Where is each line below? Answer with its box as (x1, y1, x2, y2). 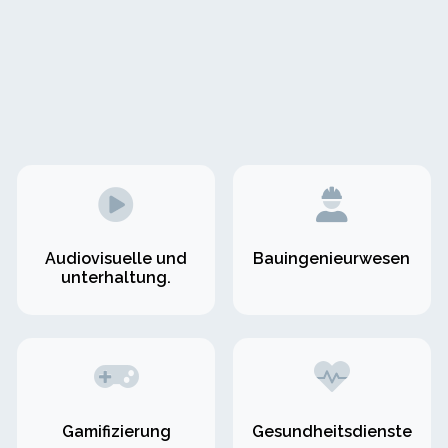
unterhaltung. (61, 268, 172, 288)
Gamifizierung (61, 421, 171, 441)
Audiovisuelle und (45, 249, 188, 269)
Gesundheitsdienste (251, 421, 412, 441)
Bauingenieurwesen (253, 249, 411, 269)
